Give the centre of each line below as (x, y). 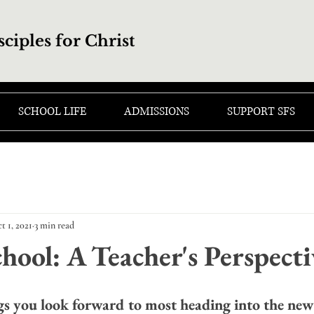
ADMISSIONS (157, 111)
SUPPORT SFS (261, 111)
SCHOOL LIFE (52, 111)
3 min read (54, 225)
